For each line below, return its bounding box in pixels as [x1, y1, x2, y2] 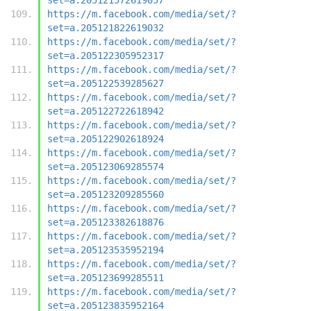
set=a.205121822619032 [47, 22, 164, 33]
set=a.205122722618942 [47, 105, 164, 117]
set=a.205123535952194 [47, 244, 164, 255]
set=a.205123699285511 [47, 271, 164, 283]
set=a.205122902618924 [47, 133, 164, 144]
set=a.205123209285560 [47, 188, 164, 200]
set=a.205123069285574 [47, 160, 164, 172]
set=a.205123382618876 [47, 216, 164, 228]
